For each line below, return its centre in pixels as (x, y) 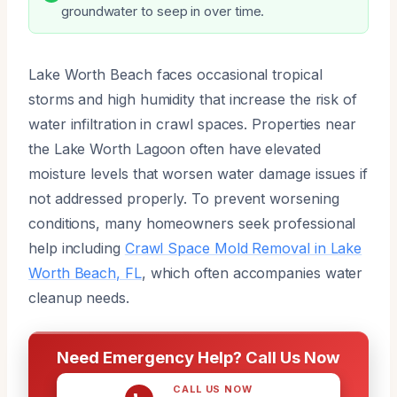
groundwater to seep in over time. (163, 11)
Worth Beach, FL (85, 272)
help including (77, 248)
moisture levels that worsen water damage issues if (198, 173)
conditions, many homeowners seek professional (192, 223)
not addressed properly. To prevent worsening (184, 198)
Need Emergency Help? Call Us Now (198, 357)
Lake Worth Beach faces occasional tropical (175, 74)
